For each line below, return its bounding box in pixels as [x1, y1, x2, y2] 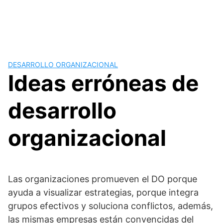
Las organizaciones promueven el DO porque [8, 174, 197, 184]
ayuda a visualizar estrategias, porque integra [8, 187, 199, 198]
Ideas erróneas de [8, 70, 199, 97]
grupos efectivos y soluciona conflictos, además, [8, 201, 213, 211]
